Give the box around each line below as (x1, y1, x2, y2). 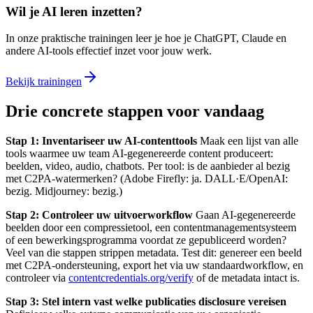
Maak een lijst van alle (197, 135, 298, 147)
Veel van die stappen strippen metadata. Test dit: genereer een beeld (6, 247, 302, 259)
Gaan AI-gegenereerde (193, 209, 296, 221)
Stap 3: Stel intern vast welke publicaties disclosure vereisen (6, 296, 286, 308)
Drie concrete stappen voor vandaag (6, 102, 264, 121)
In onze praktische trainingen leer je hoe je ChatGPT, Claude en (6, 32, 286, 45)
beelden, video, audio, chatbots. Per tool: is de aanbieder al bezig (6, 160, 290, 173)
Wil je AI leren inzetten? (6, 3, 143, 19)
